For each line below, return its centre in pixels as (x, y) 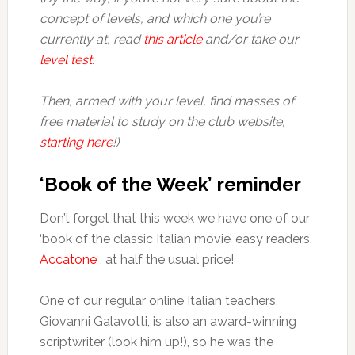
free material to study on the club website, (162, 122)
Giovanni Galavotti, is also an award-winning (168, 321)
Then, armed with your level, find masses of (166, 101)
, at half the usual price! (165, 260)
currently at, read (91, 39)
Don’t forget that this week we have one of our (174, 218)
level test (65, 60)
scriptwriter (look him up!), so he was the (156, 342)
